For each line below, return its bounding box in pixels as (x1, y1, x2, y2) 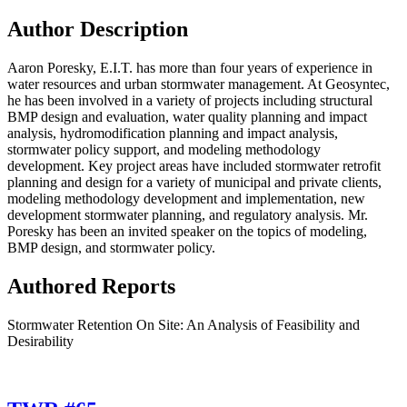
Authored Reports (7, 273, 175, 298)
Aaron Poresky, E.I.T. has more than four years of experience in (7, 59, 372, 75)
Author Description (7, 16, 188, 41)
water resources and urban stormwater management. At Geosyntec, (7, 75, 390, 92)
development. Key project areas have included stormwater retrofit (7, 157, 381, 174)
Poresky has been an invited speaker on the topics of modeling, (7, 223, 367, 239)
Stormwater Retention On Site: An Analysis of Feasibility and (7, 316, 360, 333)
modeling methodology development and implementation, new (7, 190, 365, 206)
